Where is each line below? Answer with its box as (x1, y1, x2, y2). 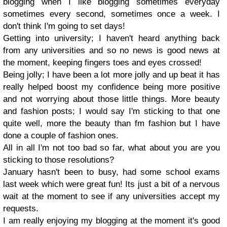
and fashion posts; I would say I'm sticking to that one (3, 106, 220, 116)
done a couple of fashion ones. (3, 131, 119, 140)
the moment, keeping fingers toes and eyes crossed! (3, 58, 202, 67)
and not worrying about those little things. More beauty (3, 94, 220, 104)
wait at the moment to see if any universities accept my (3, 192, 220, 201)
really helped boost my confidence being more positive (3, 82, 220, 92)
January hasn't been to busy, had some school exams (3, 167, 220, 177)
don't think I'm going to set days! (3, 21, 125, 31)
